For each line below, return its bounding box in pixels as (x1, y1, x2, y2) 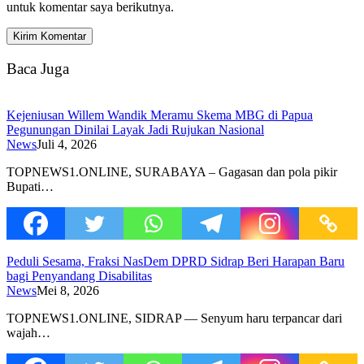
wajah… (6, 325, 50, 340)
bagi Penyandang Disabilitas (6, 268, 152, 283)
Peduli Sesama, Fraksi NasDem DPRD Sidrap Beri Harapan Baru (6, 253, 344, 268)
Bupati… (6, 179, 54, 193)
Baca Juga (6, 59, 69, 77)
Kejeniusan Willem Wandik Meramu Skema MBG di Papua (6, 107, 313, 122)
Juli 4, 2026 (37, 136, 97, 151)
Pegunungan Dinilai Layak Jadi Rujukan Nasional (6, 122, 264, 136)
